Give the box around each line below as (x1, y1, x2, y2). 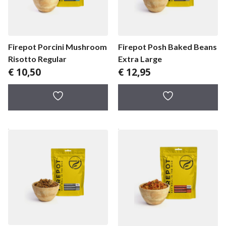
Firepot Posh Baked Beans (118, 41, 217, 51)
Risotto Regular (8, 53, 67, 64)
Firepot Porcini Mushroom (8, 41, 107, 51)
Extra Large (118, 53, 162, 64)
